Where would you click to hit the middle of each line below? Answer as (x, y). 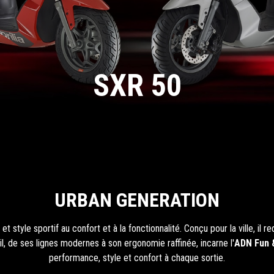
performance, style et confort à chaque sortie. (137, 258)
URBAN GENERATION (137, 200)
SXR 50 (137, 86)
